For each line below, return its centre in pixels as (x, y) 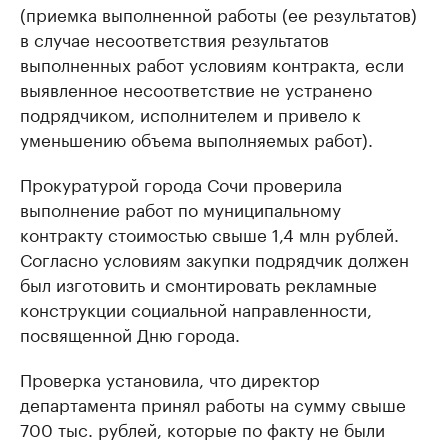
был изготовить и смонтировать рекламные (198, 283)
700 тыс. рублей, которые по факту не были (202, 428)
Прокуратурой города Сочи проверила (181, 183)
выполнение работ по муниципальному (180, 208)
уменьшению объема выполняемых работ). (196, 138)
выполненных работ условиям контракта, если (212, 63)
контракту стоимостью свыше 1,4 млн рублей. (209, 233)
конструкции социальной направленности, (196, 308)
